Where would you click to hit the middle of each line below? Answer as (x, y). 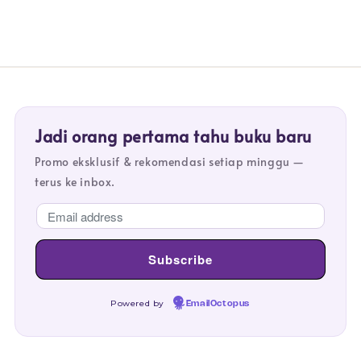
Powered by (139, 304)
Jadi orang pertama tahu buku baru (173, 137)
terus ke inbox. (75, 182)
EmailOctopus (218, 304)
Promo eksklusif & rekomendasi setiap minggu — (170, 162)
